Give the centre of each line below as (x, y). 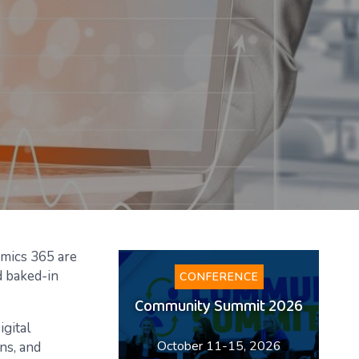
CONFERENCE (219, 277)
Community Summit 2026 (219, 308)
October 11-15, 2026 (219, 346)
